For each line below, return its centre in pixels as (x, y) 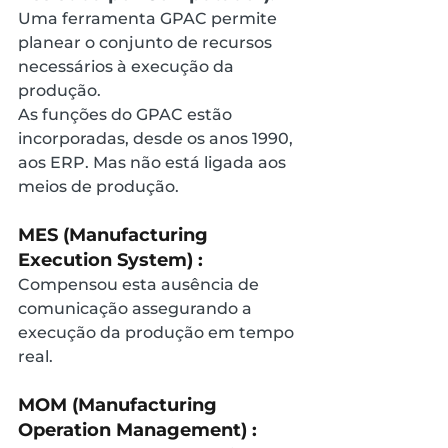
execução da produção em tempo (158, 332)
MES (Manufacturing (115, 234)
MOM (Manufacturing (120, 404)
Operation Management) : (137, 429)
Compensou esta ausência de (140, 284)
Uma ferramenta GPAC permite (149, 18)
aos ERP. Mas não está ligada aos (154, 162)
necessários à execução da (128, 66)
